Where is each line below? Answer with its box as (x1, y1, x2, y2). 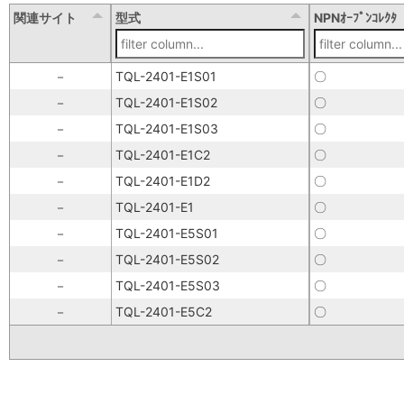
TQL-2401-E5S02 (115, 252, 219, 267)
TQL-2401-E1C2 (115, 147, 210, 162)
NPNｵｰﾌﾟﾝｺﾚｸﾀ (314, 10, 397, 25)
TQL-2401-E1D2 (115, 173, 210, 188)
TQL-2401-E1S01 (115, 69, 216, 84)
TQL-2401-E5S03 (115, 278, 220, 293)
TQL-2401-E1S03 (115, 121, 218, 136)
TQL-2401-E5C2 (115, 304, 212, 319)
